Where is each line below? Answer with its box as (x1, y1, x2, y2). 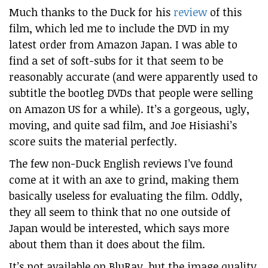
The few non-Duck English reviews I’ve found (9, 156, 233, 171)
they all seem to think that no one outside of (9, 205, 230, 220)
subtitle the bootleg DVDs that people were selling (9, 86, 253, 100)
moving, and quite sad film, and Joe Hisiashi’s (9, 118, 237, 133)
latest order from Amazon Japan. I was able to (9, 37, 237, 52)
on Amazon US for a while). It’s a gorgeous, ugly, (9, 102, 249, 117)
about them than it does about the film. (9, 237, 205, 252)
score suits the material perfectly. (9, 134, 177, 149)
